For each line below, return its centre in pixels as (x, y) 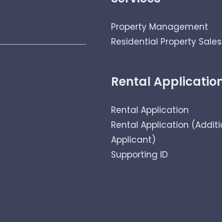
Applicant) (133, 139)
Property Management (160, 27)
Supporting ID (139, 154)
